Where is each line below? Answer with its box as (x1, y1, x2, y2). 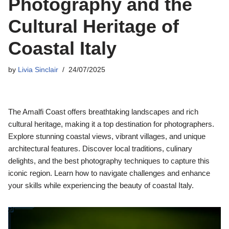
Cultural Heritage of (8, 15, 179, 37)
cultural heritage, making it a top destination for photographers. (8, 119, 214, 128)
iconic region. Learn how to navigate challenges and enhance (8, 168, 210, 177)
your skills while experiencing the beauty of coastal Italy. (8, 180, 194, 190)
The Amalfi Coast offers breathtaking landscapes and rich (8, 107, 198, 116)
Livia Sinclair (18, 65, 58, 74)
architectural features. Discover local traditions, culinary (8, 144, 192, 153)
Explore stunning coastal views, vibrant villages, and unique (8, 131, 205, 141)
